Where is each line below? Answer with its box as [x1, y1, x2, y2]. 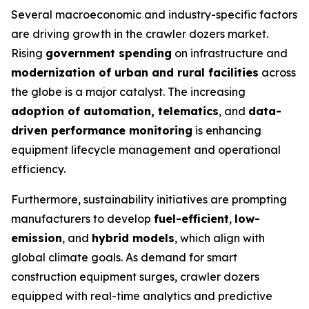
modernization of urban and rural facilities [11, 66, 259, 79]
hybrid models [92, 231, 175, 245]
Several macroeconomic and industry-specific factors [11, 8, 297, 21]
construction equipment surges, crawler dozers [11, 270, 259, 283]
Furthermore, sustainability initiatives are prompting [11, 192, 287, 206]
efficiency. [11, 162, 66, 176]
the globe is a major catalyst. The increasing [11, 85, 246, 99]
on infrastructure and [172, 46, 288, 60]
